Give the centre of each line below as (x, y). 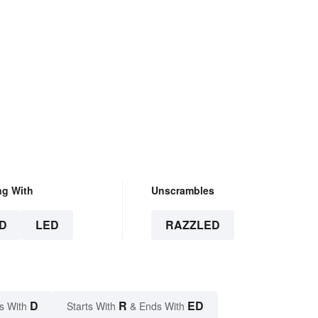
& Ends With (157, 306)
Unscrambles (182, 191)
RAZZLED (192, 225)
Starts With (93, 306)
